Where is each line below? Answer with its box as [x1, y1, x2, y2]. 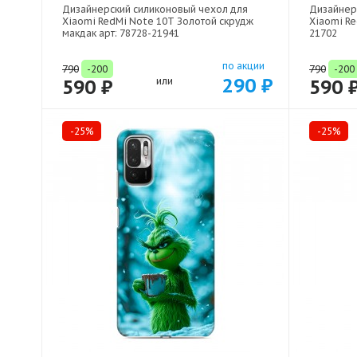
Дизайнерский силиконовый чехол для [62, 3, 248, 16]
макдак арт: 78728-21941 [62, 27, 179, 40]
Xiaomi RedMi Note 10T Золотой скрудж [62, 15, 253, 28]
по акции [222, 60, 265, 73]
